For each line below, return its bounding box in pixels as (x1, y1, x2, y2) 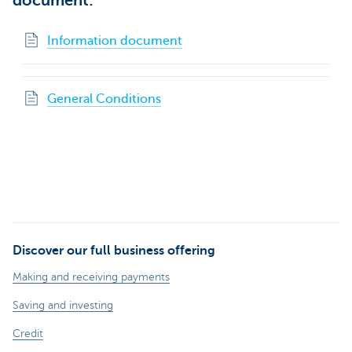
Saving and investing (13, 299, 113, 311)
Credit (13, 327, 43, 339)
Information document (47, 33, 182, 48)
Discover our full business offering (13, 243, 215, 258)
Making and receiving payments (13, 270, 170, 283)
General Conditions (47, 91, 161, 106)
